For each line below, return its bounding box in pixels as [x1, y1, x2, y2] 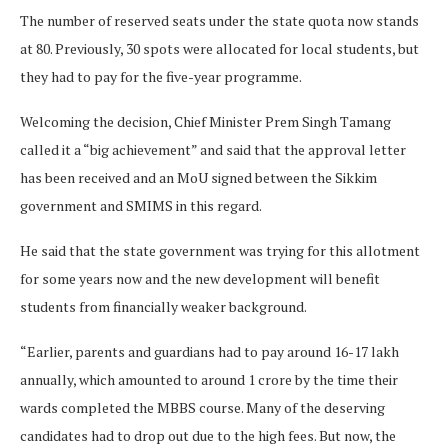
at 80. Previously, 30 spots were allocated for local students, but [20, 38, 419, 58]
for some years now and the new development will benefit [20, 268, 380, 288]
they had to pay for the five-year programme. [20, 66, 302, 86]
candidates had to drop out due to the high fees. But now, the [20, 425, 396, 445]
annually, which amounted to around [20, 369, 248, 389]
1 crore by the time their [248, 369, 398, 389]
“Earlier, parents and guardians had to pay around [20, 341, 334, 361]
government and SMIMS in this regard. [20, 195, 262, 215]
